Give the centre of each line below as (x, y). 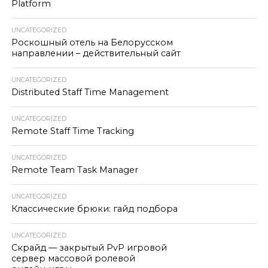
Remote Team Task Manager (74, 170)
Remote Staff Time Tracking (72, 131)
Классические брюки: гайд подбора (94, 209)
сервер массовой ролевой (73, 258)
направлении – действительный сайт (96, 53)
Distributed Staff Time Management (90, 92)
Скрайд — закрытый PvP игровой (89, 248)
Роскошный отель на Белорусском (92, 42)
